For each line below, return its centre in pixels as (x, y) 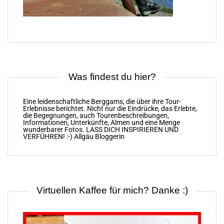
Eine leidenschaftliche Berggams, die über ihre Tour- (102, 102)
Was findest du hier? (112, 77)
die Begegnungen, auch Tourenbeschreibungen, (96, 116)
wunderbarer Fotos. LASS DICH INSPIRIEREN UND (101, 130)
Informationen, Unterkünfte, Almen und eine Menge (101, 123)
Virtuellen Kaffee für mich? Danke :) (112, 190)
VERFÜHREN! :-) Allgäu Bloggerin (74, 137)
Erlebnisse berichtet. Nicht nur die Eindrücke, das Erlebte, (110, 109)
